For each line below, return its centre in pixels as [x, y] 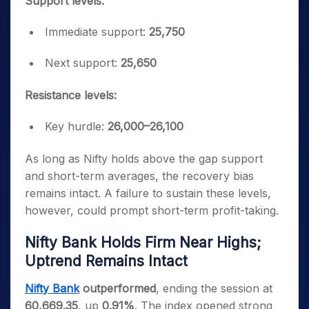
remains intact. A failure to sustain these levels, [148, 193]
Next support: [83, 63]
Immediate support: [97, 32]
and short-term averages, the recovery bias [139, 176]
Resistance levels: [71, 95]
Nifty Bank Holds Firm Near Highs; [143, 242]
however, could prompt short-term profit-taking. [152, 210]
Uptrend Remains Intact [106, 261]
